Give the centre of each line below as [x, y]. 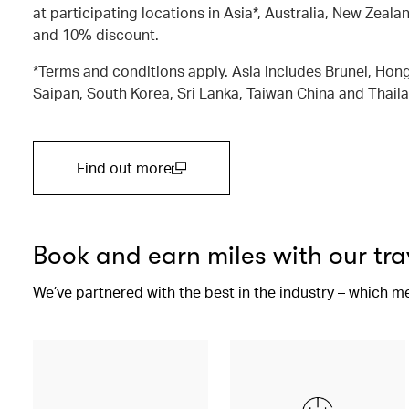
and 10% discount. [96, 34]
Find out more [124, 168]
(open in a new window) [154, 189]
